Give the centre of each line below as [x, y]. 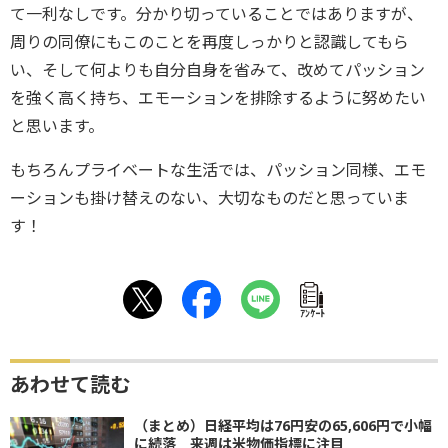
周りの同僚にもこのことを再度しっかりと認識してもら [209, 42]
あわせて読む [70, 384]
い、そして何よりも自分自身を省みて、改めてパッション [217, 70]
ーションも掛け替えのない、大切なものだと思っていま [209, 198]
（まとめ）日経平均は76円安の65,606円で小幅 [283, 425]
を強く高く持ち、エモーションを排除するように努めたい [218, 98]
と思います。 [57, 126]
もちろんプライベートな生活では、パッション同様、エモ [218, 170]
